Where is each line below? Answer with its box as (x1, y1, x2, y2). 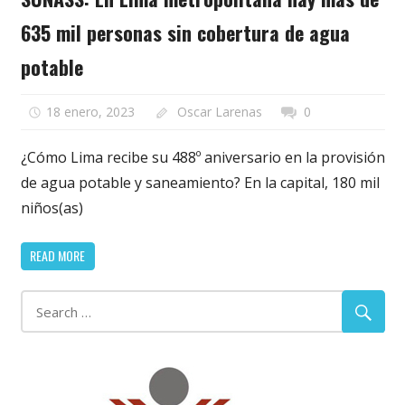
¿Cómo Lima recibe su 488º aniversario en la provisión (20, 146, 385, 167)
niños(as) (20, 197, 83, 218)
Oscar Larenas (176, 102, 262, 120)
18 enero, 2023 (46, 102, 136, 120)
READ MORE (30, 246, 85, 266)
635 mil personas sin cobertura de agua (20, 18, 350, 48)
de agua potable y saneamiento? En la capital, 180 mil (20, 172, 380, 193)
